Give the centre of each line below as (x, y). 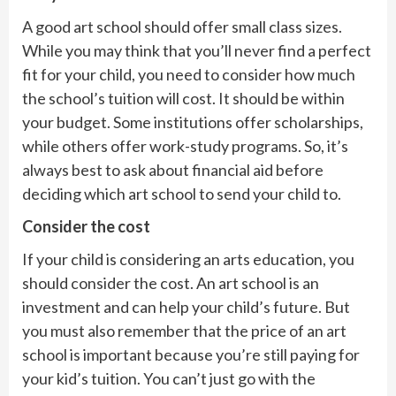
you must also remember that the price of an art (184, 331)
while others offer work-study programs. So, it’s (185, 146)
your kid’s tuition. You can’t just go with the (169, 379)
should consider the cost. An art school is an (171, 283)
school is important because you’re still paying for (191, 355)
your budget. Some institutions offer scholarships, (193, 122)
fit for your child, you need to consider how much (189, 75)
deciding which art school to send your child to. (182, 194)
